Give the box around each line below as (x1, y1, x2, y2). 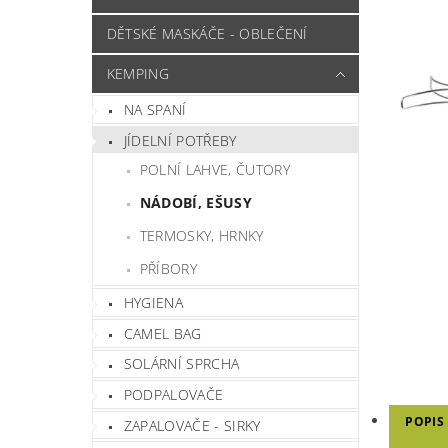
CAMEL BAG (123, 323, 202, 343)
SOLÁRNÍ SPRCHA (123, 354, 240, 374)
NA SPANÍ (123, 100, 187, 120)
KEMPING (106, 64, 170, 84)
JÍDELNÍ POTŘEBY (123, 130, 237, 150)
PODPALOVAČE (123, 384, 224, 404)
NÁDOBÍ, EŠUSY (139, 193, 252, 213)
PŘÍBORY (139, 259, 198, 279)
